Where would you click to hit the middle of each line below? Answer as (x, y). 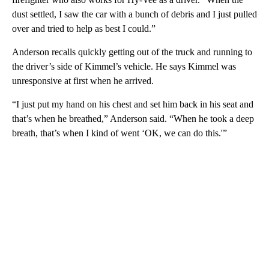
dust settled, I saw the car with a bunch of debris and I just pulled (134, 14)
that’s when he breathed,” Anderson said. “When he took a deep (133, 118)
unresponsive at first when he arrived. (83, 80)
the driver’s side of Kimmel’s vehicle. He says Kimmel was (124, 66)
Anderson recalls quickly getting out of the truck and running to (132, 52)
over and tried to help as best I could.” (84, 28)
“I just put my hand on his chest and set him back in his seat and (133, 104)
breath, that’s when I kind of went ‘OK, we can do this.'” (119, 133)
